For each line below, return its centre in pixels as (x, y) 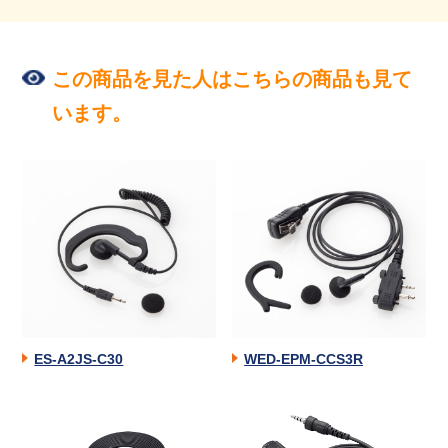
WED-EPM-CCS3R (304, 358)
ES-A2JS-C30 (79, 358)
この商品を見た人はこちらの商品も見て (232, 78)
